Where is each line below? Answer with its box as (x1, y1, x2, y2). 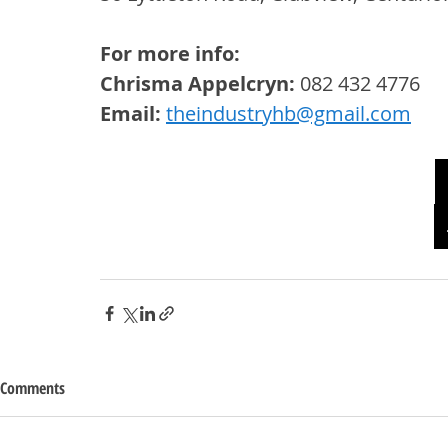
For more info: (100, 40, 245, 68)
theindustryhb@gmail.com (166, 100, 411, 128)
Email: (100, 100, 161, 128)
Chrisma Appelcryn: (100, 70, 295, 98)
